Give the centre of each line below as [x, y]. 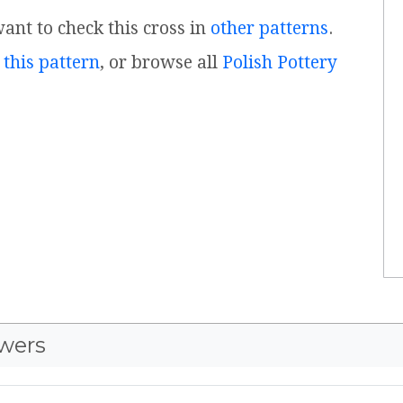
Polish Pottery [280, 63]
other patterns [269, 29]
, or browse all [161, 63]
